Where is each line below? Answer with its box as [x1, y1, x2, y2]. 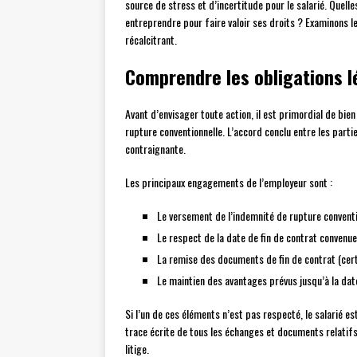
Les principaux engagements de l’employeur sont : [125, 174, 332, 191]
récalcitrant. [125, 31, 177, 49]
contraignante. [125, 140, 186, 158]
